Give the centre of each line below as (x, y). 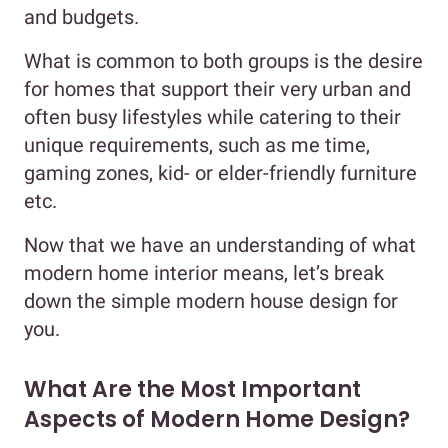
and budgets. (84, 16)
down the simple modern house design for (211, 300)
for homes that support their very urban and (217, 88)
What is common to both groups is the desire (223, 60)
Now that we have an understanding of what (220, 244)
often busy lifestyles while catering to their (212, 116)
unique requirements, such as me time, (197, 144)
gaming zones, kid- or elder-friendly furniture (220, 172)
